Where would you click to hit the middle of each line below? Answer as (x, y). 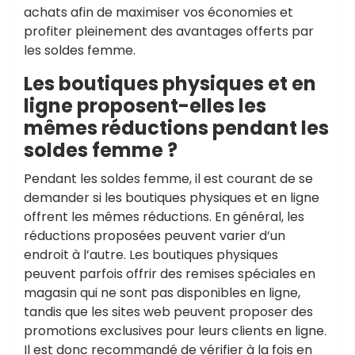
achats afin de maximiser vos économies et (158, 12)
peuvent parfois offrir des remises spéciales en (170, 273)
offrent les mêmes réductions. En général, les (164, 216)
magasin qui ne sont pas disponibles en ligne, (162, 292)
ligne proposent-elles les (145, 105)
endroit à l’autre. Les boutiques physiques (151, 254)
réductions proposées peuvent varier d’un (155, 235)
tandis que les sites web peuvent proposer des (168, 311)
